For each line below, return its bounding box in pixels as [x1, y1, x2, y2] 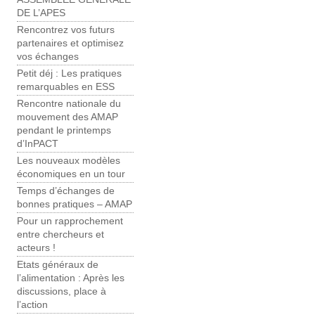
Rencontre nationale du [17, 98, 121, 110]
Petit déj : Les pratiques [17, 68, 122, 79]
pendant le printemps [17, 125, 111, 136]
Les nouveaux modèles [17, 155, 120, 167]
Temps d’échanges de [17, 186, 115, 197]
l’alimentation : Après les [17, 273, 124, 284]
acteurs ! [17, 243, 56, 254]
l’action [17, 300, 48, 311]
